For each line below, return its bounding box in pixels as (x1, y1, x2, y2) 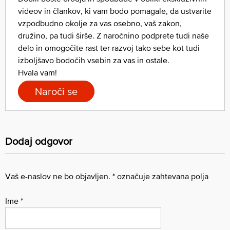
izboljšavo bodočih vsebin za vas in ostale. (18, 55, 169, 65)
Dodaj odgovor (5, 135, 72, 147)
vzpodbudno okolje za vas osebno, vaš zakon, (18, 18, 182, 28)
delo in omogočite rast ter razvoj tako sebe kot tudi (18, 43, 200, 52)
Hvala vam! (18, 67, 57, 77)
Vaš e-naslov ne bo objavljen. (5, 171, 110, 181)
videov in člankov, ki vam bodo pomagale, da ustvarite (18, 6, 212, 15)
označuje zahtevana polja (115, 171, 208, 181)
